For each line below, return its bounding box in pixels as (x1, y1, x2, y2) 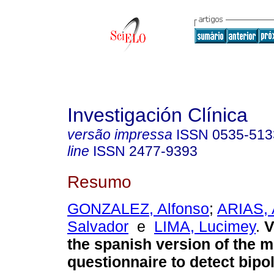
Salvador (67, 218, 128, 235)
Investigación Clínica (67, 104, 248, 126)
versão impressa (67, 127, 172, 143)
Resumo (67, 171, 131, 191)
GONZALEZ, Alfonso (67, 200, 209, 218)
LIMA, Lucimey (154, 218, 256, 235)
